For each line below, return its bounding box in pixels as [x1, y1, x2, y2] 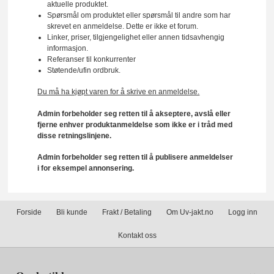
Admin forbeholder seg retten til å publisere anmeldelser [37, 153, 234, 162]
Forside [17, 207, 42, 217]
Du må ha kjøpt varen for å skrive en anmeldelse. [37, 87, 200, 97]
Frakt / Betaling [102, 207, 152, 217]
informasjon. [46, 43, 88, 53]
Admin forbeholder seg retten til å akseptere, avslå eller [37, 109, 231, 118]
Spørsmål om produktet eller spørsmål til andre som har [46, 10, 231, 20]
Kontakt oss [117, 231, 157, 240]
